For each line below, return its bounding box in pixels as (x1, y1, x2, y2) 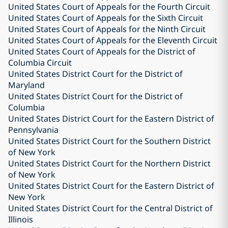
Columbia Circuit (8, 57, 72, 68)
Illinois (8, 214, 33, 225)
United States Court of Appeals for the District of (8, 46, 195, 57)
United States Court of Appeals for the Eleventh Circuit (8, 35, 217, 46)
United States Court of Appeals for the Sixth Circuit (8, 12, 203, 23)
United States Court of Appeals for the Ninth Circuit (8, 23, 206, 35)
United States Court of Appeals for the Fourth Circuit (8, 1, 210, 12)
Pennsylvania (8, 124, 59, 135)
